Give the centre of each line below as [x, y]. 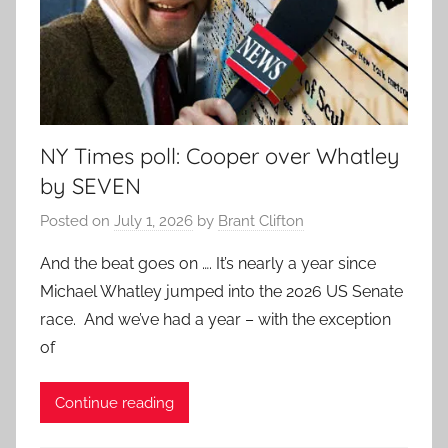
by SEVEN [90, 185]
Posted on [77, 221]
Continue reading [114, 402]
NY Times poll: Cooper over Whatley [220, 155]
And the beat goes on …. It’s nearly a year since [208, 264]
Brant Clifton [261, 221]
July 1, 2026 [153, 221]
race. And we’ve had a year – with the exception [215, 320]
